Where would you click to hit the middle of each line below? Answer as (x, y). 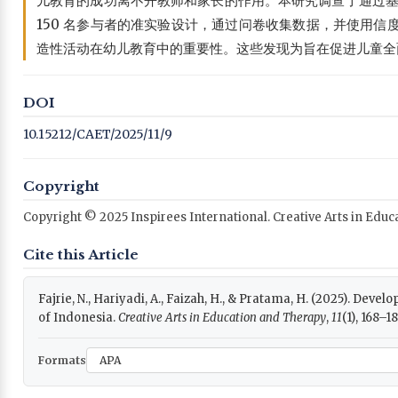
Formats (62, 360)
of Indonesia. (78, 317)
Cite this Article (81, 254)
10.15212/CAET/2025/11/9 (98, 134)
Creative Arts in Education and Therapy (222, 317)
